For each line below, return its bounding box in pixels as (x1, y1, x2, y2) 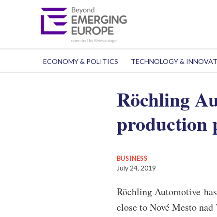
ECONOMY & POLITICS (43, 57, 118, 65)
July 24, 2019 (116, 164, 156, 172)
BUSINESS (116, 155, 148, 162)
